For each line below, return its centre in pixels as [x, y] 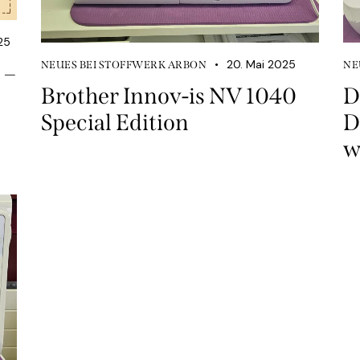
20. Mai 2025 [261, 64]
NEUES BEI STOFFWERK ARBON [124, 64]
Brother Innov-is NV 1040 [168, 96]
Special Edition [115, 122]
